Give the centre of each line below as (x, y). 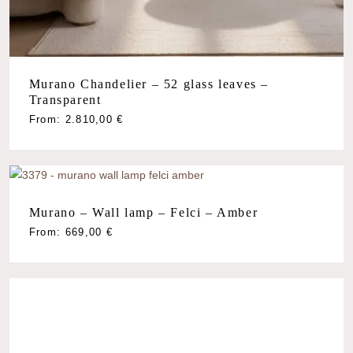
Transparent (65, 100)
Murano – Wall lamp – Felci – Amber (143, 213)
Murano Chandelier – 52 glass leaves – (149, 84)
